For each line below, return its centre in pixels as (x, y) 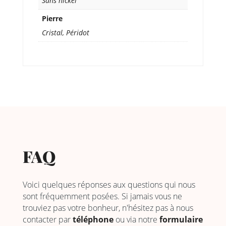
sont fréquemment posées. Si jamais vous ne (102, 196)
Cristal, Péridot (65, 33)
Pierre (52, 19)
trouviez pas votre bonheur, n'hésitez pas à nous (108, 208)
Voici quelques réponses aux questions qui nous (109, 185)
